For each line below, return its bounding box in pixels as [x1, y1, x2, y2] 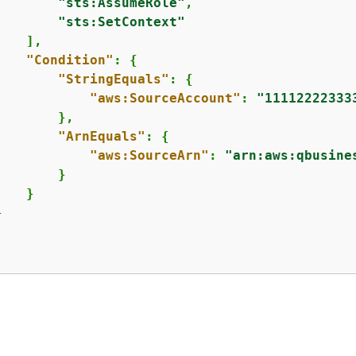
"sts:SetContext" [57, 14, 185, 29]
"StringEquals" [57, 72, 169, 87]
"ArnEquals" [57, 129, 145, 144]
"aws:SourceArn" [89, 148, 209, 163]
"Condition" [25, 52, 114, 68]
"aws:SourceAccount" [89, 91, 241, 106]
